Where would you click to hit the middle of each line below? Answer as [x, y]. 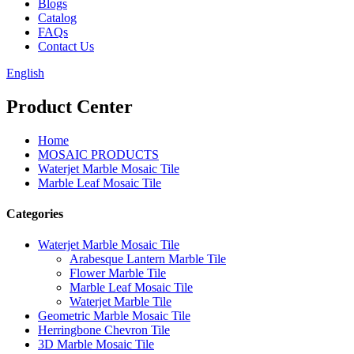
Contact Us [66, 46]
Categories [35, 214]
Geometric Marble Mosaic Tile [114, 316]
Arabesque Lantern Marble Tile [148, 259]
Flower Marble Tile [118, 273]
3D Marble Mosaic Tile [96, 345]
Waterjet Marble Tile [121, 302]
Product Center [70, 106]
